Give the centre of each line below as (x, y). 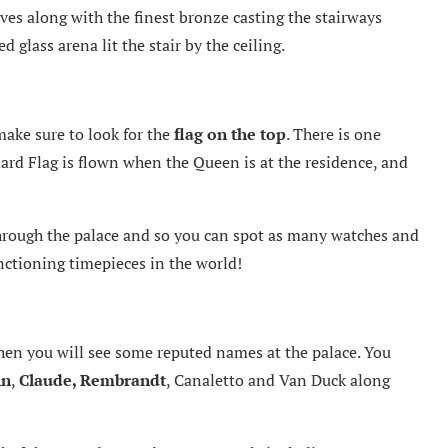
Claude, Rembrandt (92, 379)
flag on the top (230, 133)
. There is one (333, 133)
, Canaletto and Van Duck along (278, 379)
